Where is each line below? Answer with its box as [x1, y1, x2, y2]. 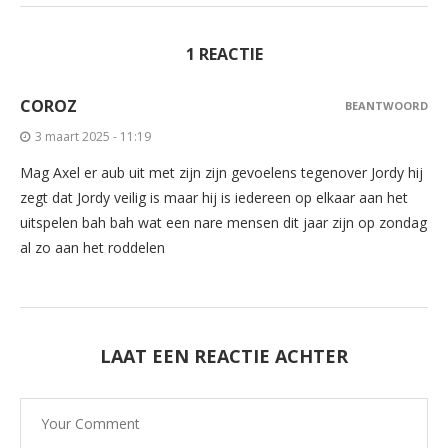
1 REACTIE [185, 42, 263, 65]
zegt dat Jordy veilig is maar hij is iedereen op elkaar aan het [20, 187, 408, 207]
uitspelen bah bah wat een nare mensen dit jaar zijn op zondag [20, 212, 427, 232]
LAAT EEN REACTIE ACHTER [100, 343, 348, 368]
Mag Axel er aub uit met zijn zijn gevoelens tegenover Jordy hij [20, 162, 423, 182]
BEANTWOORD [345, 97, 428, 113]
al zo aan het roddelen [20, 237, 165, 257]
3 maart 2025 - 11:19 [35, 127, 151, 145]
